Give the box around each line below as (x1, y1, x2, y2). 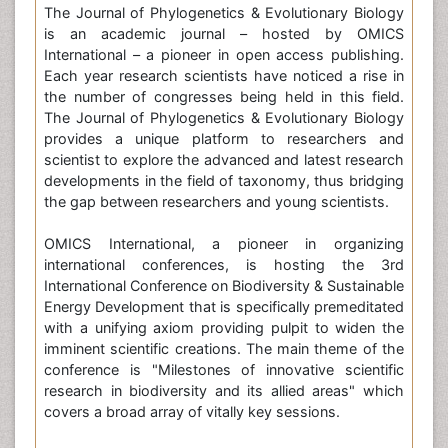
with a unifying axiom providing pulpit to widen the (44, 319, 404, 337)
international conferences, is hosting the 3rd (44, 256, 404, 274)
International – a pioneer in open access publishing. (44, 46, 404, 64)
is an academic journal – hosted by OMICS (44, 25, 404, 43)
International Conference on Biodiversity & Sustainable (44, 277, 404, 295)
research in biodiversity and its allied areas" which (44, 382, 404, 400)
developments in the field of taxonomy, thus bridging (44, 172, 404, 190)
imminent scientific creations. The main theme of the (44, 340, 404, 358)
